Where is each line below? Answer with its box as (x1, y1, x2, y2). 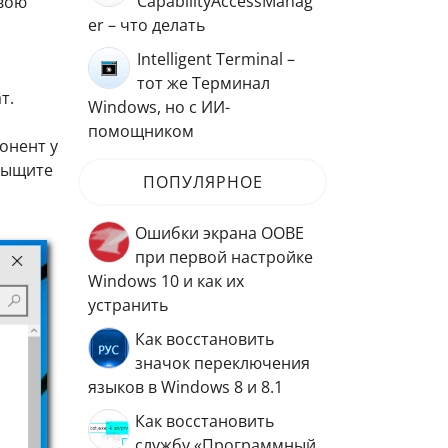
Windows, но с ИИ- (88, 96, 230, 118)
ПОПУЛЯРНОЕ (142, 171, 263, 193)
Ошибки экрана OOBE (135, 222, 304, 244)
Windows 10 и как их (88, 270, 244, 292)
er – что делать (88, 14, 205, 36)
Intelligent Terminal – (137, 48, 295, 70)
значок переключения (135, 352, 310, 374)
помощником (88, 120, 194, 142)
